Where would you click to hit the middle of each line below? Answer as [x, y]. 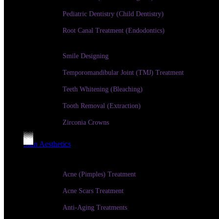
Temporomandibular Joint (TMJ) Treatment [123, 73]
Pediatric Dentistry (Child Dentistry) [113, 14]
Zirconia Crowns [86, 122]
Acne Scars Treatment [93, 191]
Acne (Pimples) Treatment [99, 174]
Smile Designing [86, 56]
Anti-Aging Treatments [95, 208]
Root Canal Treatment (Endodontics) [114, 31]
